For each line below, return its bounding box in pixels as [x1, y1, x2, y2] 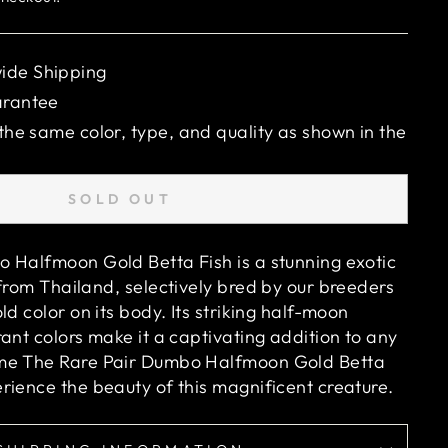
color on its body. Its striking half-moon [18, 300, 349, 323]
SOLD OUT [68, 189, 172, 208]
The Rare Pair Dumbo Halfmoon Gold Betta [22, 350, 386, 373]
